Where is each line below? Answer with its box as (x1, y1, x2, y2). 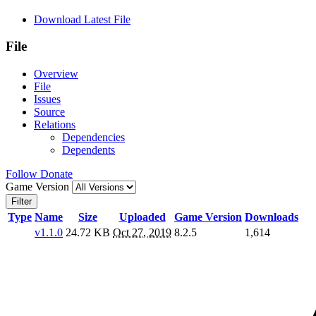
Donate (40, 168, 73, 181)
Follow (6, 168, 37, 181)
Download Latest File (34, 13, 130, 25)
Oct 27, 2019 (113, 226, 171, 239)
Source (34, 106, 65, 119)
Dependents (62, 144, 115, 157)
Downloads (245, 211, 298, 224)
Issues (34, 93, 61, 106)
